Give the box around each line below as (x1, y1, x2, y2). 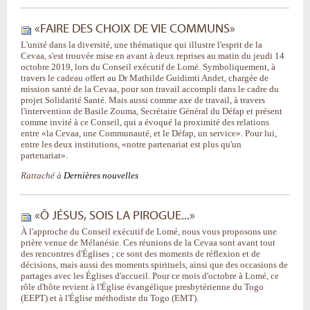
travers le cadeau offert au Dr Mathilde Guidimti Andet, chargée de (21, 73, 268, 83)
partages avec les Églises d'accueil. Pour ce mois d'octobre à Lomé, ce (21, 271, 279, 281)
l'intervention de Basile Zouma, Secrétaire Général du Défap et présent (21, 106, 282, 116)
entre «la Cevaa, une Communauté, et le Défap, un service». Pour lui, (21, 128, 277, 138)
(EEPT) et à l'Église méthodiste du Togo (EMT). (21, 293, 199, 303)
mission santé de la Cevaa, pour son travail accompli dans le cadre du (21, 84, 279, 94)
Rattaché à (21, 170, 62, 181)
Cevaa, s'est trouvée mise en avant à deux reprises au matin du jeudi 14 (21, 51, 284, 61)
